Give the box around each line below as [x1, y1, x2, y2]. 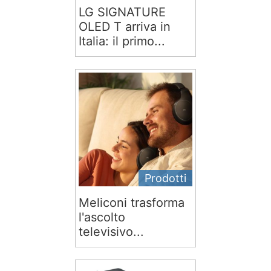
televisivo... [79, 224, 144, 240]
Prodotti [145, 172, 186, 185]
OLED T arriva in [79, 19, 171, 34]
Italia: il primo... [79, 34, 165, 49]
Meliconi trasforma [79, 195, 184, 211]
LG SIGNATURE [79, 5, 166, 20]
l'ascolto [79, 210, 125, 225]
